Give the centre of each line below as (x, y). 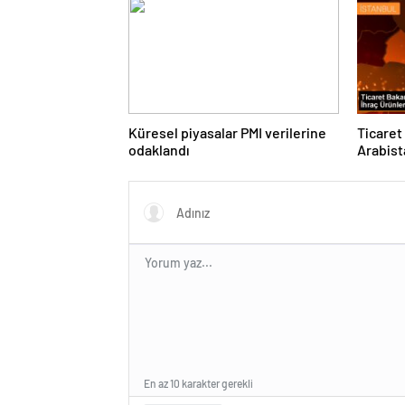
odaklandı (159, 150)
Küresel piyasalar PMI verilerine (227, 133)
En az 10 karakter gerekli (198, 384)
